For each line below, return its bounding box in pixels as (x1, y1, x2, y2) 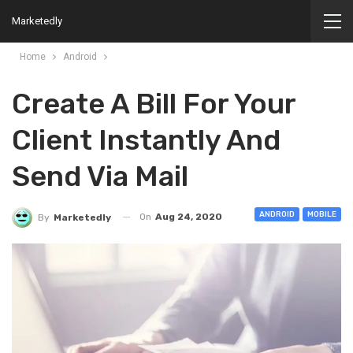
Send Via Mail (12, 159, 188, 193)
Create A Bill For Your (12, 87, 295, 121)
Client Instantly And (12, 123, 281, 157)
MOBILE (307, 210, 336, 219)
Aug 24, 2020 (155, 211, 222, 222)
